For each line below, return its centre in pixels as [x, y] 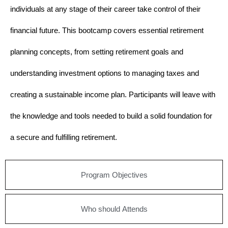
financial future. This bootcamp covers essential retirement [107, 30]
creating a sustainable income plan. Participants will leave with [113, 94]
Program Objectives [114, 175]
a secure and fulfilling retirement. [64, 137]
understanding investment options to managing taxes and [105, 73]
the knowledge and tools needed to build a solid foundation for [111, 116]
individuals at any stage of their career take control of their [105, 9]
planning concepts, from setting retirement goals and [97, 51]
